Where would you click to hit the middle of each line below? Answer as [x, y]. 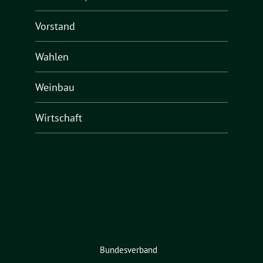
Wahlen [52, 57]
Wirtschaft [59, 118]
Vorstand [55, 26]
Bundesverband [129, 249]
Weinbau [55, 87]
